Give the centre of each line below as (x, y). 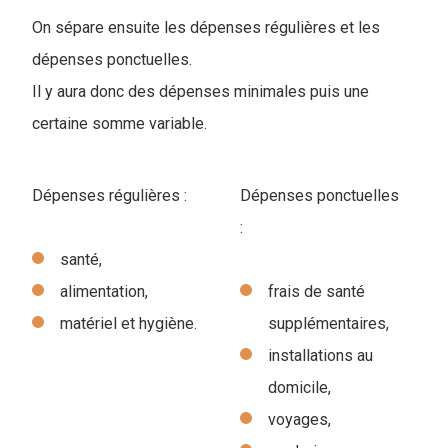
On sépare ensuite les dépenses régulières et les (206, 27)
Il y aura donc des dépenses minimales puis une (200, 91)
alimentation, (104, 291)
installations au (320, 355)
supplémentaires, (328, 323)
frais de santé (316, 291)
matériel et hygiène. (128, 323)
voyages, (299, 419)
